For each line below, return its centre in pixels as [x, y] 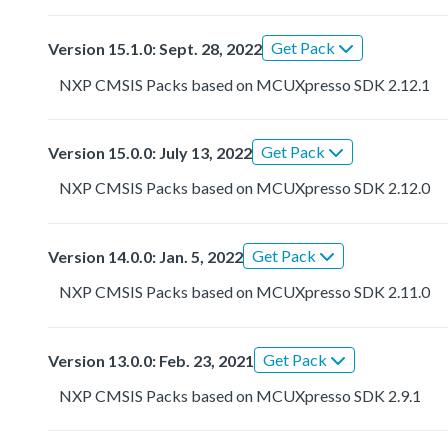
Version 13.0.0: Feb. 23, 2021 [151, 360]
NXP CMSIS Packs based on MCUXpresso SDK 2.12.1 [245, 84]
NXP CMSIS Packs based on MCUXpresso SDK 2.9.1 [240, 395]
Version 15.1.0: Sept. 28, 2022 [155, 49]
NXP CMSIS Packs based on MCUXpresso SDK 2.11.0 [245, 292]
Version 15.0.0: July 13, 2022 [150, 153]
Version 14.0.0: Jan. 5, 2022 [145, 256]
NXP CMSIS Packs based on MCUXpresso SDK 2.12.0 [245, 188]
